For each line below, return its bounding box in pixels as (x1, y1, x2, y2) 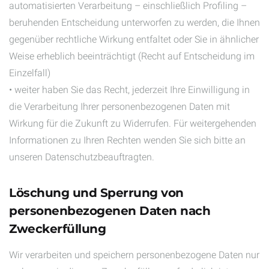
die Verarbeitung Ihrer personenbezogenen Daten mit (9, 101, 230, 112)
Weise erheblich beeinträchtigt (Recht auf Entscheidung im (9, 50, 255, 62)
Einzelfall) (9, 67, 50, 79)
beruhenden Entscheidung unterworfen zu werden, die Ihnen (9, 17, 260, 28)
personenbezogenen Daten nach (9, 204, 210, 218)
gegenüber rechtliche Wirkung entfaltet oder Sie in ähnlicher (9, 34, 259, 45)
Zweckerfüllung (9, 222, 106, 236)
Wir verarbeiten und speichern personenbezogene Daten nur (9, 249, 259, 261)
